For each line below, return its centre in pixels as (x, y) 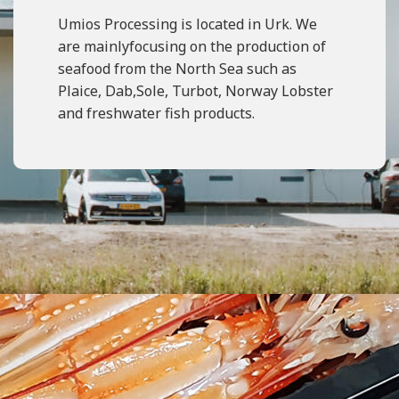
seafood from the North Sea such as (177, 69)
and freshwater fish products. (156, 113)
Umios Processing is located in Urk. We (187, 24)
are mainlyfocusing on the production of (192, 46)
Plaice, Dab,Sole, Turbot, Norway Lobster (195, 91)
